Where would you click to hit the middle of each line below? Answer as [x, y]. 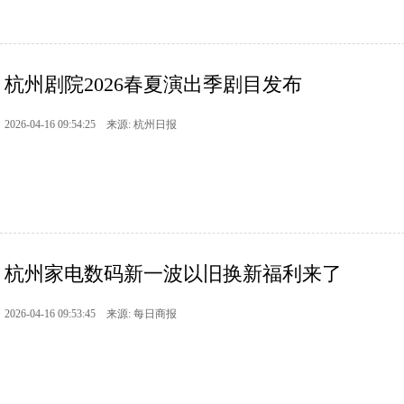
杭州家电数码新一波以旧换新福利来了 [173, 274]
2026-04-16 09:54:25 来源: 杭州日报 [91, 125]
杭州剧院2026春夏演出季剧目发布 [153, 85]
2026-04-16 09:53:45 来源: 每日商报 [91, 314]
